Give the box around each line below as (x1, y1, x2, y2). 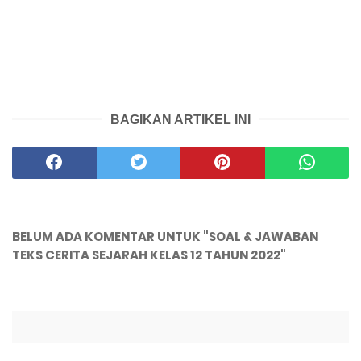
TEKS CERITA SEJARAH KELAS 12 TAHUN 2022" (12, 246, 286, 263)
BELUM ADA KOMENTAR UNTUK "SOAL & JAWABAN (12, 227, 318, 245)
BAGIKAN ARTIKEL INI (110, 112, 251, 127)
